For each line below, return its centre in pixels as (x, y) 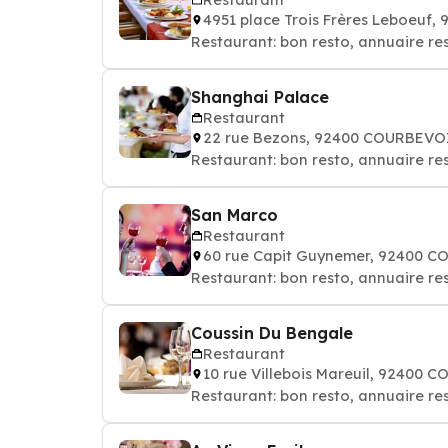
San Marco (234, 215)
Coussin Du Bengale (272, 333)
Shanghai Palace (260, 97)
